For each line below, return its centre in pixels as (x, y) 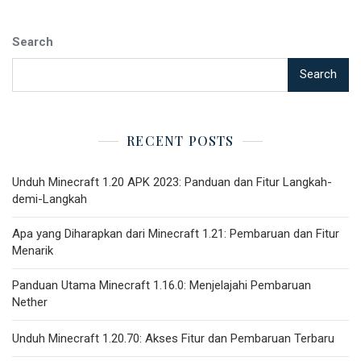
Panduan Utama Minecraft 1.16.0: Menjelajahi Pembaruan (162, 285)
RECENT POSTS (180, 140)
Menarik (33, 250)
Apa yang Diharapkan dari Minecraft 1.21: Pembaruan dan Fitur (176, 233)
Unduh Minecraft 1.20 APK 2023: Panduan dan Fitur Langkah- (172, 182)
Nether (30, 302)
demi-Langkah (50, 199)
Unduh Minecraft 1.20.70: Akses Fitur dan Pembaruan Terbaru (173, 338)
